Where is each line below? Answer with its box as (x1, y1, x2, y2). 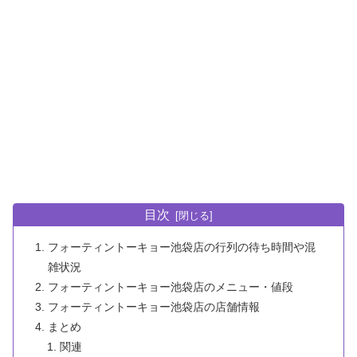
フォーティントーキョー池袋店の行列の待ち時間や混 (48, 240, 316, 253)
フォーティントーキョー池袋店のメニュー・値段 (48, 280, 294, 293)
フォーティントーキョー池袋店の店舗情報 (48, 300, 261, 313)
